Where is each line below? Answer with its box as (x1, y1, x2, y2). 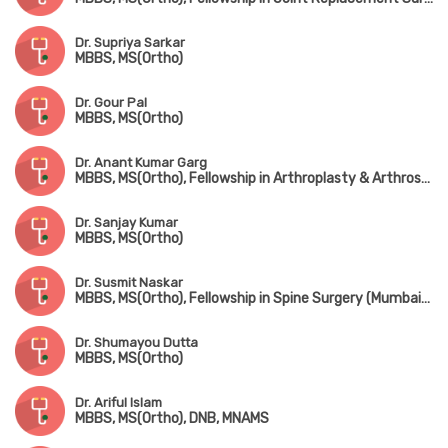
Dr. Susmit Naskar (75, 275, 183, 291)
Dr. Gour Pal (75, 95, 147, 111)
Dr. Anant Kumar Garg (75, 155, 207, 171)
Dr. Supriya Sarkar (75, 35, 185, 51)
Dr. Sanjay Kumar (75, 215, 178, 231)
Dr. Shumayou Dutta (75, 335, 198, 351)
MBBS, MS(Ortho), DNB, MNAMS (75, 410, 269, 428)
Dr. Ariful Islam (75, 395, 162, 411)
